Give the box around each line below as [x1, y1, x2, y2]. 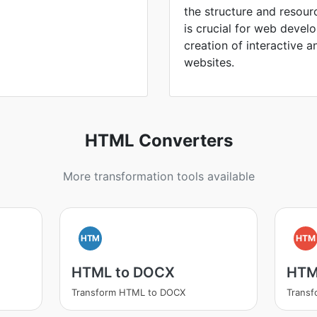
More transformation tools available [62, 169, 255, 183]
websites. [184, 55, 234, 69]
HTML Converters [84, 130, 233, 151]
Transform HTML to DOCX [71, 287, 185, 298]
